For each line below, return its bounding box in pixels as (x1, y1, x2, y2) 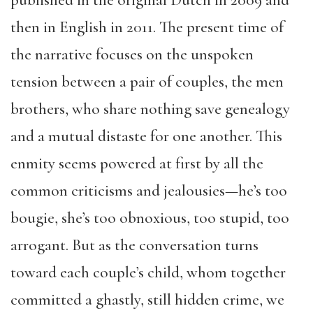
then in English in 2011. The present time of (10, 17, 284, 37)
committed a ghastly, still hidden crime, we (10, 290, 284, 310)
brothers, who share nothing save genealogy (10, 99, 290, 119)
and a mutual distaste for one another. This (10, 126, 282, 146)
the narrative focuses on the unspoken (10, 45, 254, 64)
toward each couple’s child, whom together (10, 263, 286, 282)
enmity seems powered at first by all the (10, 154, 263, 173)
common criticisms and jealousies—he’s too (10, 181, 287, 201)
